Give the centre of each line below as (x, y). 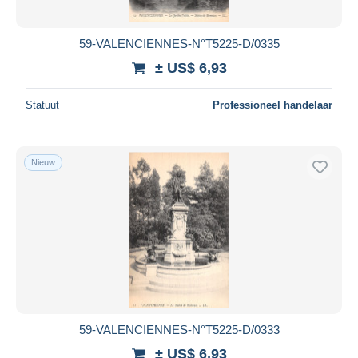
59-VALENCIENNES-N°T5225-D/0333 (179, 329)
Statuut (42, 105)
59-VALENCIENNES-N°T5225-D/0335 (179, 43)
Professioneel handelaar (272, 105)
